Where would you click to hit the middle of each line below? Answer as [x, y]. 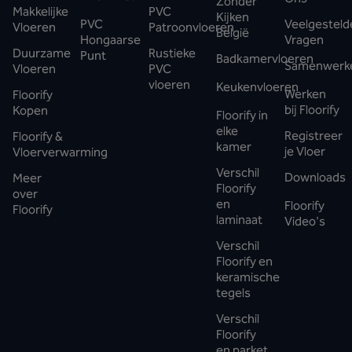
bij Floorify [312, 109]
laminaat [240, 219]
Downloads [315, 177]
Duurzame [42, 53]
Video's [304, 221]
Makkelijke [40, 11]
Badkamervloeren [265, 58]
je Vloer [304, 151]
